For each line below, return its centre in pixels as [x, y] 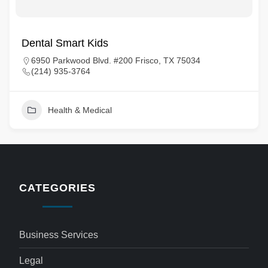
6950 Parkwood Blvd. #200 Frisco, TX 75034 [116, 60]
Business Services [59, 235]
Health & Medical [80, 110]
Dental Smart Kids [65, 43]
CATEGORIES [57, 188]
